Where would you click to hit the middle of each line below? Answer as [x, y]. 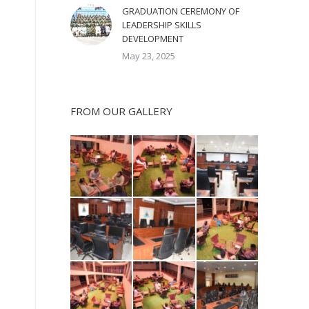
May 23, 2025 [149, 56]
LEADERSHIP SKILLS [162, 25]
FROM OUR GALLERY [121, 111]
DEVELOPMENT [153, 39]
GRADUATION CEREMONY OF [181, 11]
